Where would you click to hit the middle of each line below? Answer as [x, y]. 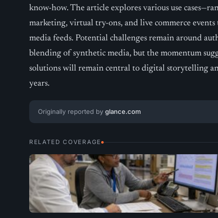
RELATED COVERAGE [65, 142]
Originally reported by [72, 111]
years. [39, 84]
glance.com [123, 111]
